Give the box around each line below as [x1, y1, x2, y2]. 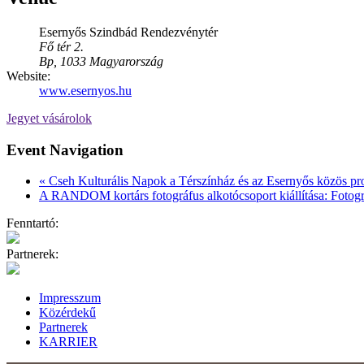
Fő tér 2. [39, 39, 84, 54]
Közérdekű [39, 305, 96, 320]
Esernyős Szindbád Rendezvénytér [39, 24, 218, 39]
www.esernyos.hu [39, 83, 132, 97]
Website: [6, 68, 50, 83]
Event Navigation [6, 141, 123, 158]
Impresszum [39, 291, 101, 305]
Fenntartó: [6, 216, 58, 231]
